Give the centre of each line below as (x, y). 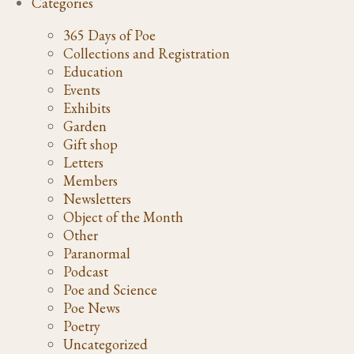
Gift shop (90, 144)
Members (90, 180)
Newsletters (97, 198)
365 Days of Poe (109, 35)
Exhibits (87, 107)
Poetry (82, 326)
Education (93, 71)
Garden (85, 126)
